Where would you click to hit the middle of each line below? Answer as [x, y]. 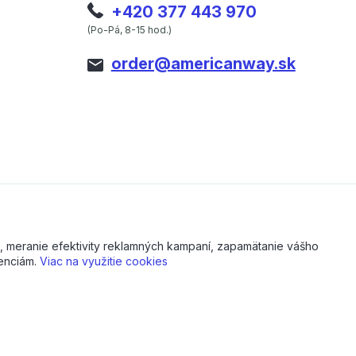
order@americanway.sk [203, 64]
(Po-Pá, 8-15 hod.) [129, 30]
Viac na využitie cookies [103, 261]
